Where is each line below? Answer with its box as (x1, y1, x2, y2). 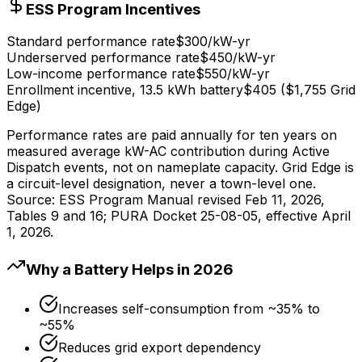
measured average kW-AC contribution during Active (6, 143, 330, 160)
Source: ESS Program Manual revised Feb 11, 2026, (6, 192, 325, 208)
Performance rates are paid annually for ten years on (6, 127, 337, 144)
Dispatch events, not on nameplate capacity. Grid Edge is (6, 159, 354, 176)
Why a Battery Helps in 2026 (26, 260, 234, 280)
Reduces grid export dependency (58, 339, 261, 356)
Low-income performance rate (6, 65, 196, 82)
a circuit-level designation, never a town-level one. (6, 175, 316, 192)
